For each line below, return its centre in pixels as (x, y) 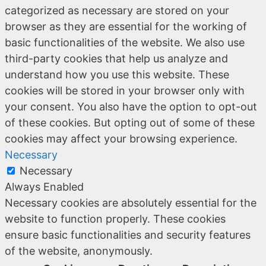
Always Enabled (44, 186)
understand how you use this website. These (117, 74)
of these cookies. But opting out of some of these (130, 122)
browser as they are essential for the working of (126, 26)
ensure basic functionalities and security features (128, 235)
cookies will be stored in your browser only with (125, 90)
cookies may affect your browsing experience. (121, 138)
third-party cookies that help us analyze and (116, 58)
